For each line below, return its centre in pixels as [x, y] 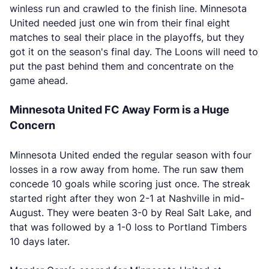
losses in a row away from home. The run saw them [127, 169]
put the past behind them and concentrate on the [122, 66]
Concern [32, 125]
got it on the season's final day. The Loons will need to [134, 52]
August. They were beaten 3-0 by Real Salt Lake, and [131, 213]
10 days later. [40, 241]
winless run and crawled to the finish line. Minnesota [128, 8]
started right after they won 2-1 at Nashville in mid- [127, 198]
